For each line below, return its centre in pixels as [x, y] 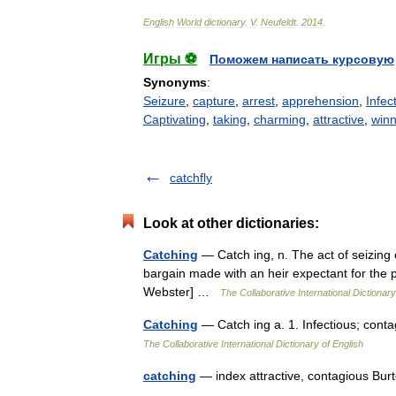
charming [280, 119]
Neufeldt [278, 22]
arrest [259, 101]
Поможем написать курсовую [302, 59]
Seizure [164, 101]
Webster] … [182, 292]
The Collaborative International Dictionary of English [253, 344]
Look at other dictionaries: [231, 223]
